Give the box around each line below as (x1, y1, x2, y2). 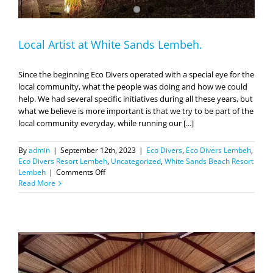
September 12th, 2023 (60, 145, 136, 156)
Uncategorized (111, 156, 161, 167)
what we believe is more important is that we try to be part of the (18, 105, 253, 117)
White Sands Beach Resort (165, 156, 253, 167)
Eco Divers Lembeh (186, 145, 251, 156)
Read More (18, 178, 55, 189)
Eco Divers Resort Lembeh (18, 156, 107, 167)
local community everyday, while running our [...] (18, 118, 194, 129)
